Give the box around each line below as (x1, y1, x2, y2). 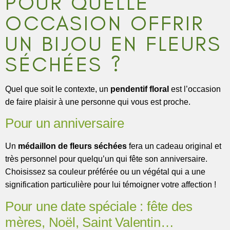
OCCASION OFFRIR (5, 10, 204, 35)
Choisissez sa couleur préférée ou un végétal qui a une (5, 167, 205, 177)
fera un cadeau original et (127, 142, 221, 151)
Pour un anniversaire (5, 116, 124, 131)
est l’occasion (169, 84, 221, 93)
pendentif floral (110, 84, 169, 93)
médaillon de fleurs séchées (18, 142, 127, 151)
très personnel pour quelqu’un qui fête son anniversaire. (5, 155, 207, 164)
